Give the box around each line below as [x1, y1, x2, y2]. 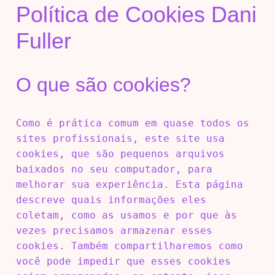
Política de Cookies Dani [15, 1, 257, 27]
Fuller [15, 28, 71, 53]
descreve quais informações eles [15, 193, 206, 206]
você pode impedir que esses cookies [15, 255, 231, 267]
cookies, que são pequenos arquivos [15, 147, 225, 160]
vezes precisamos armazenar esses [15, 224, 212, 236]
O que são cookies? [15, 73, 191, 96]
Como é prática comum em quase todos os [15, 117, 249, 129]
